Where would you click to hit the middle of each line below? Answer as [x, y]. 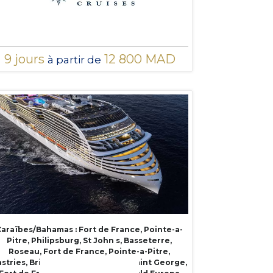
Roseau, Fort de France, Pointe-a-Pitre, [89, 251]
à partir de [74, 59]
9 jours [26, 59]
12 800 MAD [138, 59]
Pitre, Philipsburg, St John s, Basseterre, [89, 240]
